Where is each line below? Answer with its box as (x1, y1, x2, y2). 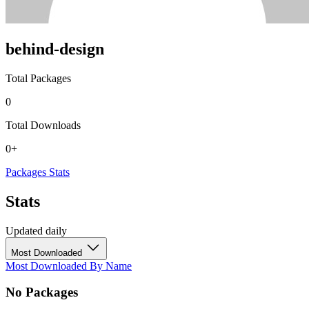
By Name (90, 259, 132, 272)
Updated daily (6, 224, 67, 237)
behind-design (6, 39, 104, 58)
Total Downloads (6, 119, 81, 131)
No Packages (6, 285, 78, 300)
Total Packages (6, 72, 71, 84)
